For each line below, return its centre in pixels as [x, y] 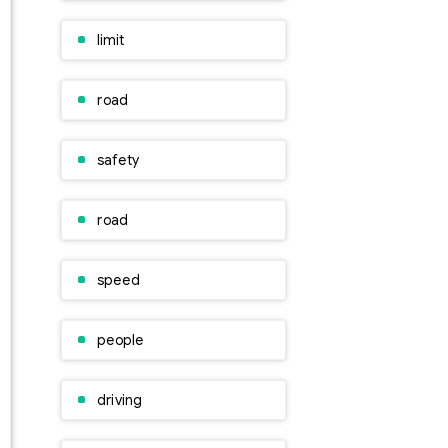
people [121, 340]
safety [118, 160]
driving [119, 400]
